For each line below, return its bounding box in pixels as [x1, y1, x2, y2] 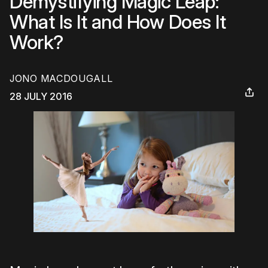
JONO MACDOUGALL [10, 72, 113, 85]
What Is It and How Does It [10, 10, 226, 33]
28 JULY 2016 [10, 90, 72, 103]
